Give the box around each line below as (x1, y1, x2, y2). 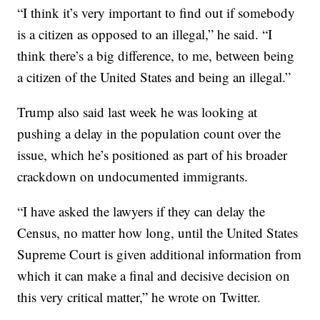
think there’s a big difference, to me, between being (17, 46, 295, 64)
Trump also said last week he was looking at (17, 103, 258, 121)
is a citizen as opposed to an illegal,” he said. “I (17, 25, 273, 43)
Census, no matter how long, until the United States (17, 224, 299, 241)
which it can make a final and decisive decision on (17, 266, 291, 284)
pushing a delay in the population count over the (17, 124, 281, 142)
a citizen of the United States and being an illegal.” (17, 68, 291, 86)
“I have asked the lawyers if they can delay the (17, 202, 266, 220)
